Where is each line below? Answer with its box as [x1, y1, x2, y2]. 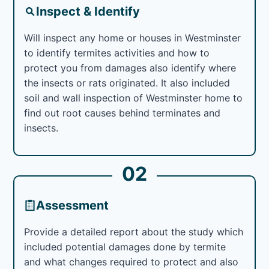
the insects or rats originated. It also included [24, 76, 231, 89]
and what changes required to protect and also [24, 255, 239, 268]
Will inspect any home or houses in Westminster [24, 31, 241, 44]
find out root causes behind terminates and [24, 106, 221, 119]
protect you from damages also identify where [24, 61, 237, 74]
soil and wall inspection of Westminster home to [24, 91, 243, 104]
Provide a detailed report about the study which [24, 225, 244, 238]
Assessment [36, 198, 109, 213]
